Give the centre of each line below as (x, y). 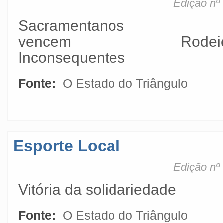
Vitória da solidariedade (97, 189)
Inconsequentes (72, 57)
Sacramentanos (71, 26)
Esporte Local (67, 146)
